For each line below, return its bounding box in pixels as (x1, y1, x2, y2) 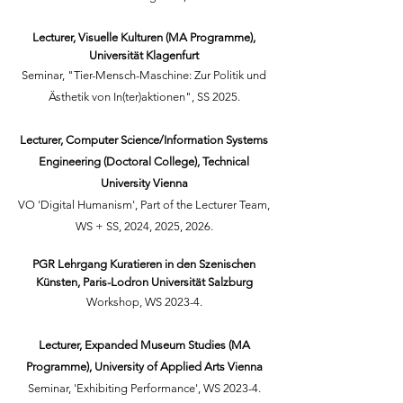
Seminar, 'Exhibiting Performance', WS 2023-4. (27, 381, 261, 395)
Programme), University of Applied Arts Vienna (25, 360, 263, 373)
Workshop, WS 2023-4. (85, 295, 202, 309)
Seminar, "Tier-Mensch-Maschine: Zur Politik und (22, 68, 266, 82)
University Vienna (100, 176, 188, 190)
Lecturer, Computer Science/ (20, 133, 164, 147)
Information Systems (164, 133, 268, 147)
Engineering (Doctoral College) (39, 155, 197, 168)
